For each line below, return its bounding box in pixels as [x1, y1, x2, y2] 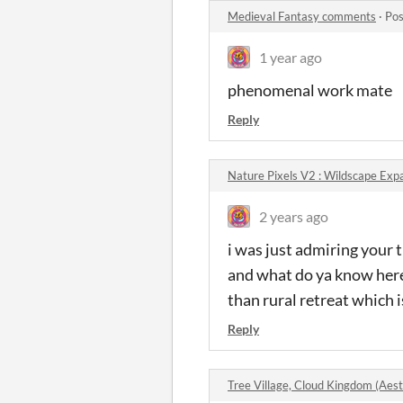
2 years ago [259, 208, 328, 225]
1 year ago [259, 49, 322, 66]
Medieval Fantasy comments [228, 9, 376, 23]
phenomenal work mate [228, 80, 392, 100]
